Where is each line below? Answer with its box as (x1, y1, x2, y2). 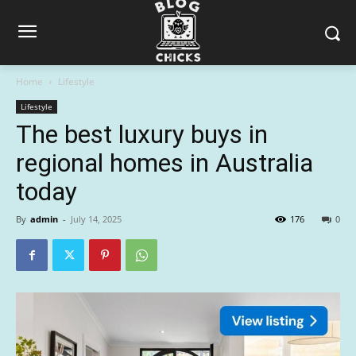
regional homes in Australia (16, 148, 313, 178)
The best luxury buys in (16, 119, 268, 149)
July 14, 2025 (71, 213, 122, 225)
